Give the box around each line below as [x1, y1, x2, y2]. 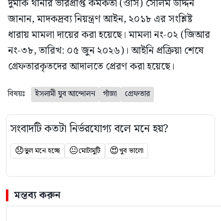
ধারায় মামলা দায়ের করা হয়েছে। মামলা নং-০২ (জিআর [8, 27, 210, 43]
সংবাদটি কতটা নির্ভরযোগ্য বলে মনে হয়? [10, 120, 168, 138]
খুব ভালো [119, 145, 144, 156]
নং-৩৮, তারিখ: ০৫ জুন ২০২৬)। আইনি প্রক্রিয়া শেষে [8, 42, 204, 59]
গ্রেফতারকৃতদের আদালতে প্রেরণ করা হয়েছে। [8, 58, 175, 74]
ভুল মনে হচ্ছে [24, 145, 60, 156]
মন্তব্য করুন [14, 187, 61, 203]
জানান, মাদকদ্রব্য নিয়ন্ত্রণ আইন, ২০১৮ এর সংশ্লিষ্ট [8, 11, 192, 27]
